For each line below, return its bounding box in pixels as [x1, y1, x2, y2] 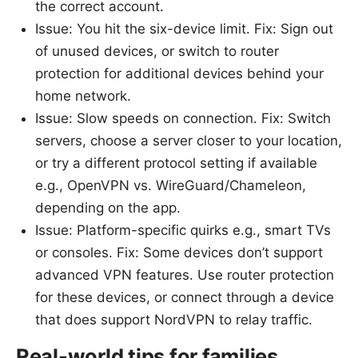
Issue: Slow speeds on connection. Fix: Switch [35, 109, 331, 126]
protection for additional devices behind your [35, 65, 324, 82]
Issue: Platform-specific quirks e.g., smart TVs [35, 221, 331, 238]
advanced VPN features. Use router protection [35, 266, 334, 283]
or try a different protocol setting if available [35, 154, 317, 171]
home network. [35, 87, 131, 104]
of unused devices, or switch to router [35, 42, 279, 59]
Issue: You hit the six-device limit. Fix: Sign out [35, 20, 333, 37]
